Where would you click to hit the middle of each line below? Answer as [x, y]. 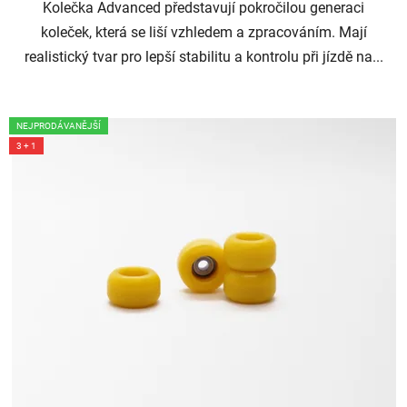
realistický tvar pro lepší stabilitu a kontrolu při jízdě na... [203, 57]
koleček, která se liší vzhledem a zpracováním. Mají [203, 33]
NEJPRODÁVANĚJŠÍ [59, 126]
